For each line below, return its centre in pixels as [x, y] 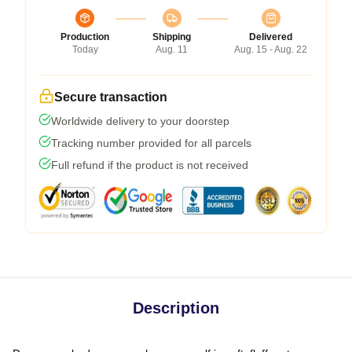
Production [85, 37]
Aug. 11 [172, 49]
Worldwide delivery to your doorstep [140, 121]
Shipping [172, 37]
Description [176, 308]
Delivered [271, 37]
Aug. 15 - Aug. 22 [271, 49]
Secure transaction [111, 97]
